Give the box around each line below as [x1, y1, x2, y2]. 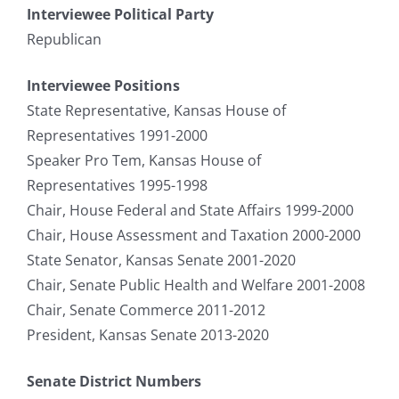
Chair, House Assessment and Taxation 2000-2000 [27, 224, 361, 245]
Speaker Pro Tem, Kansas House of [27, 150, 261, 170]
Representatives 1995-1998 [27, 175, 208, 195]
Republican [27, 28, 102, 49]
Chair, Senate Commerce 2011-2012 [27, 299, 265, 320]
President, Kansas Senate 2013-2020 [27, 324, 269, 345]
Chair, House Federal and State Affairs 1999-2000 [27, 199, 354, 220]
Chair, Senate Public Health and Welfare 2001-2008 [27, 274, 365, 295]
